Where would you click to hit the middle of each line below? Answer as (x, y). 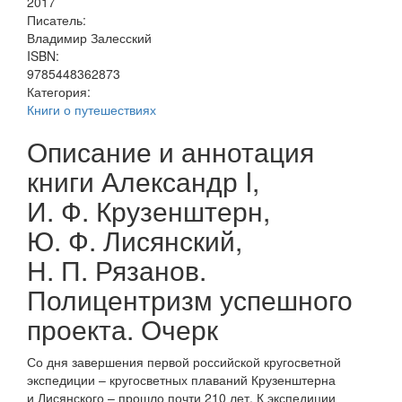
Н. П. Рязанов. (117, 270)
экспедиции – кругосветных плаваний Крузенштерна (181, 380)
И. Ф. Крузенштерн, (149, 210)
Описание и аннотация (170, 151)
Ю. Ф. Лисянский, (135, 240)
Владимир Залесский (89, 38)
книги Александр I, (143, 181)
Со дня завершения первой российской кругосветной (184, 362)
